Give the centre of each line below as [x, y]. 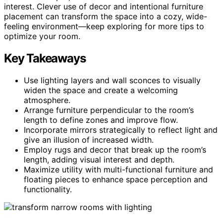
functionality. [48, 189]
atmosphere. [47, 100]
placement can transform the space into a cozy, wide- [106, 16]
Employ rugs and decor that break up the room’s [115, 149]
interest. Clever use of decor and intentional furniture [104, 6]
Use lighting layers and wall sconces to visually [112, 80]
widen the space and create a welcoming [101, 90]
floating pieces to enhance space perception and [116, 179]
